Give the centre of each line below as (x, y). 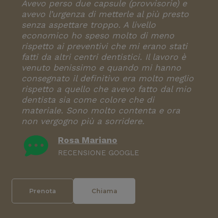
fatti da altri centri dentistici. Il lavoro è (104, 57)
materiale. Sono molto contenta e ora (101, 110)
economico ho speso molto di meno (98, 36)
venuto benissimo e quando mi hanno (101, 68)
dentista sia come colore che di (88, 100)
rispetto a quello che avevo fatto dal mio (106, 89)
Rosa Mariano (88, 140)
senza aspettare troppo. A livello (89, 25)
